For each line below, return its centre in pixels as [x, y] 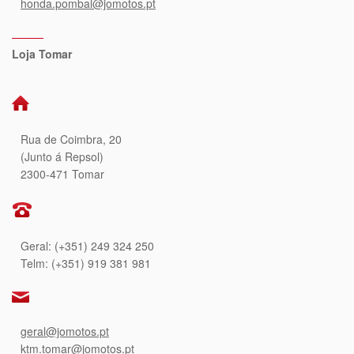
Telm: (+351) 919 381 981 [86, 264]
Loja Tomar [42, 54]
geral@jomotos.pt [65, 331]
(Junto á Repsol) [62, 157]
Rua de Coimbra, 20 [71, 139]
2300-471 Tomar [62, 174]
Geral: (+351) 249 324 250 [87, 246]
